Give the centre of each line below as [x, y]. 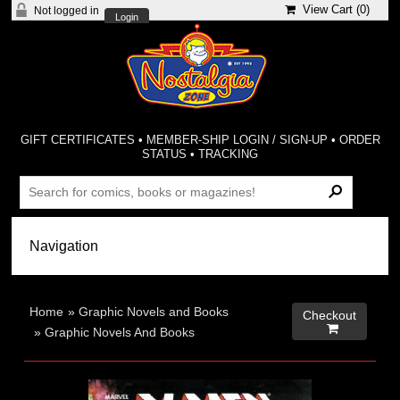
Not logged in [67, 11]
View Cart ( [328, 9]
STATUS [165, 154]
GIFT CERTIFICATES [77, 140]
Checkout [329, 315]
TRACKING [229, 154]
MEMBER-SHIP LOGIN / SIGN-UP [237, 140]
